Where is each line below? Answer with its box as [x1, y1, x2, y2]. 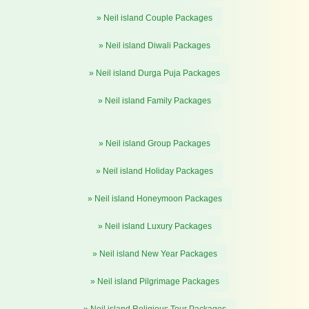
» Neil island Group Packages [99, 138, 210, 148]
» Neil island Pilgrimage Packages [90, 276, 219, 286]
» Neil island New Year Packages [92, 248, 217, 259]
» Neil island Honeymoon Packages [87, 193, 222, 203]
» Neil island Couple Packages [97, 12, 212, 23]
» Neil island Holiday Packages [96, 166, 213, 176]
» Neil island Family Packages [98, 95, 211, 106]
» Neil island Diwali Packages [99, 40, 210, 50]
